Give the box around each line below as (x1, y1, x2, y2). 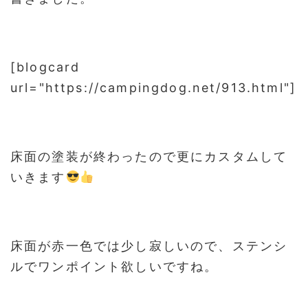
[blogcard (10, 60, 80, 74)
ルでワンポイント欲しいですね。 (10, 259, 219, 274)
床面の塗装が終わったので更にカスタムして (10, 149, 288, 164)
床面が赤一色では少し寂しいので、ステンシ (10, 239, 288, 253)
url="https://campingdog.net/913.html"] (10, 80, 297, 95)
